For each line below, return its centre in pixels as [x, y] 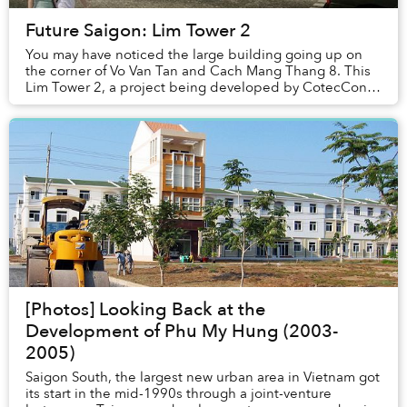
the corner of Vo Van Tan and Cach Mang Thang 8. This [198, 70]
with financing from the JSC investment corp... [170, 103]
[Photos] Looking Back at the [145, 309]
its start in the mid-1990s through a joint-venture [179, 393]
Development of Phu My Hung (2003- [182, 331]
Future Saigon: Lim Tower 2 [138, 30]
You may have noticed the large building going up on [194, 54]
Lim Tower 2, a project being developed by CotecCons [199, 87]
